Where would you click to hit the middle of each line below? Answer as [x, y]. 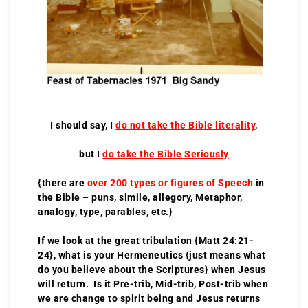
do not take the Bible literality [186, 125]
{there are [63, 183]
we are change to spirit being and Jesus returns [149, 298]
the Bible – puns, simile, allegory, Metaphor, [140, 197]
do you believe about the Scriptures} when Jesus [152, 269]
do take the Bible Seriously [166, 154]
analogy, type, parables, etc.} [105, 211]
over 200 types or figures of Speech [170, 183]
